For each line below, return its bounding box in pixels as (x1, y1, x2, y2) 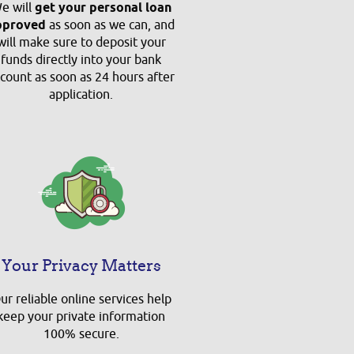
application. (49, 87, 114, 103)
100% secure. (43, 326, 119, 342)
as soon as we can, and (46, 17, 175, 33)
